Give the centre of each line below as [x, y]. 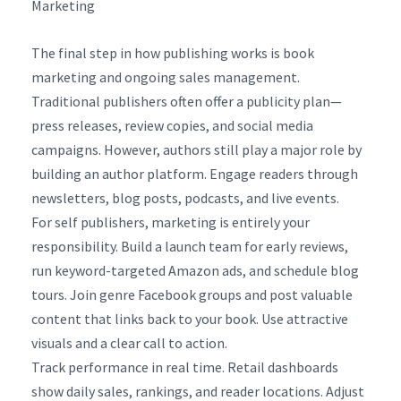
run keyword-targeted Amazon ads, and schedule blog [195, 270]
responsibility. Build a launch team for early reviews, [190, 246]
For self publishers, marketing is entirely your [171, 222]
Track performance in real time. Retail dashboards [185, 367]
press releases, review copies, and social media [172, 125]
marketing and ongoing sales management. [166, 77]
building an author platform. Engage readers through [195, 173]
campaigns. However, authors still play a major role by [196, 149]
